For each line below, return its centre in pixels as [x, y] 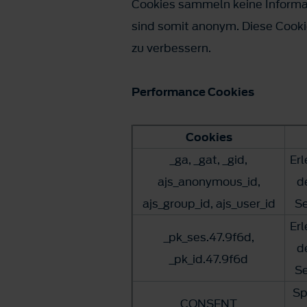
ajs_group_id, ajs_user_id [209, 204]
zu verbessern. [171, 48]
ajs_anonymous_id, [209, 182]
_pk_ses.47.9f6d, [209, 237]
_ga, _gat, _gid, [209, 160]
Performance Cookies [193, 92]
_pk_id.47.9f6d [209, 259]
